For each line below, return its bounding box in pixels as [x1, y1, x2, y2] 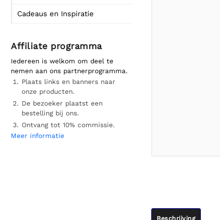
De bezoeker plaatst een [22, 99, 103, 107]
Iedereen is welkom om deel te [11, 57, 113, 65]
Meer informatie [11, 132, 64, 139]
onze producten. [22, 87, 75, 95]
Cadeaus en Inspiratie [17, 9, 94, 18]
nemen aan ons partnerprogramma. [11, 67, 128, 75]
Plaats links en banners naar [22, 78, 115, 85]
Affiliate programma [11, 41, 102, 51]
